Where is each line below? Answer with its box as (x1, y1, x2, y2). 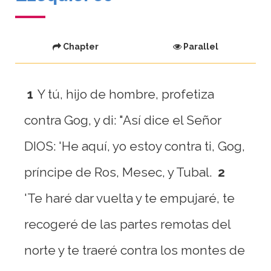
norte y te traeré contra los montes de (24, 243, 245, 258)
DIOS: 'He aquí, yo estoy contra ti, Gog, (24, 139, 245, 154)
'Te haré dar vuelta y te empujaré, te (24, 191, 235, 206)
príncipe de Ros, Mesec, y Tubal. (24, 165, 212, 180)
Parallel (181, 42, 218, 51)
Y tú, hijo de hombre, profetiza (38, 87, 214, 102)
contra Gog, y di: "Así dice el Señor (24, 113, 221, 128)
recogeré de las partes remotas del (24, 217, 230, 232)
